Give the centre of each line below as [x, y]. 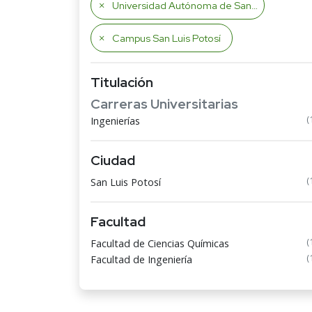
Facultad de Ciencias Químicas [160, 243]
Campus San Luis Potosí [166, 38]
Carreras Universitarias [164, 104]
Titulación [122, 82]
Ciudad [113, 160]
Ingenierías [115, 121]
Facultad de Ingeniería [141, 259]
